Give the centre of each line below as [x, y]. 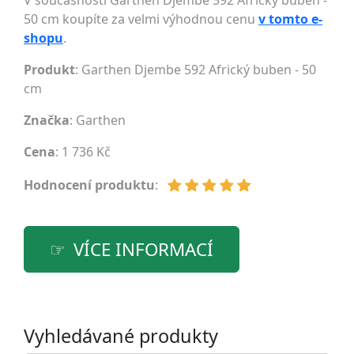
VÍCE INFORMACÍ [143, 250]
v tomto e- [290, 19]
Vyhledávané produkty [121, 336]
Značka [47, 121]
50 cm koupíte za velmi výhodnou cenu [141, 19]
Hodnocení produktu [89, 185]
